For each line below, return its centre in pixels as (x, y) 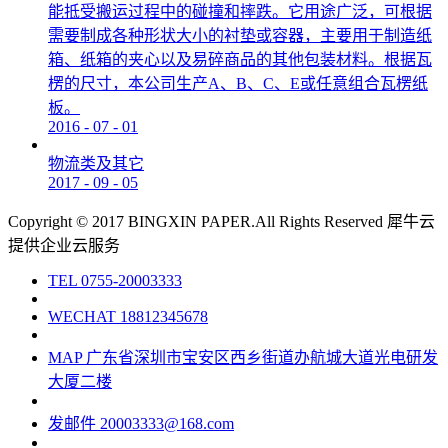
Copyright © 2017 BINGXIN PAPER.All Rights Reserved (197, 221)
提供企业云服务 (64, 245)
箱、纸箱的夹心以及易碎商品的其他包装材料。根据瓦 (240, 59)
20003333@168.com (167, 423)
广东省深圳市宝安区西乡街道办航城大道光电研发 (262, 357)
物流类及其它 (96, 163)
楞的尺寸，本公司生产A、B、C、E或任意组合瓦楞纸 (238, 83)
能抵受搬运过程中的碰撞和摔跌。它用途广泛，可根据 (240, 11)
